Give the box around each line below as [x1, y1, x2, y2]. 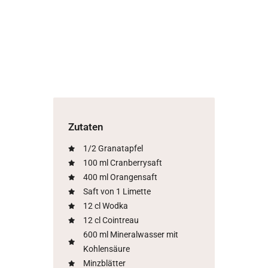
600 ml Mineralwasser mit [83, 229, 178, 239]
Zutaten [68, 121, 103, 133]
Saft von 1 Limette [83, 186, 151, 196]
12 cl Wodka [83, 200, 128, 211]
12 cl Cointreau [83, 215, 139, 225]
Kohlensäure [83, 243, 130, 254]
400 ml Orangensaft [83, 172, 157, 182]
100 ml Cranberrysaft [83, 157, 162, 167]
